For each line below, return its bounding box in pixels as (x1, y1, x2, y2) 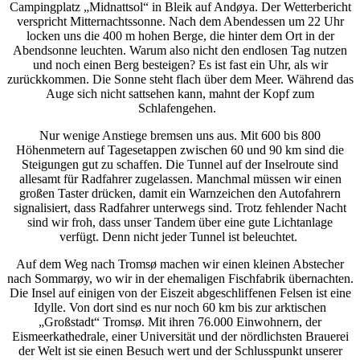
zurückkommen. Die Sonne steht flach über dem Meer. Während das (6, 72, 354, 87)
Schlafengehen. (137, 101, 219, 116)
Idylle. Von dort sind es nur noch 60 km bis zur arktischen (34, 301, 326, 315)
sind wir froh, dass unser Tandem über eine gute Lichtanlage (27, 215, 333, 230)
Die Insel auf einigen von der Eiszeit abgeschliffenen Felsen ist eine (9, 286, 351, 301)
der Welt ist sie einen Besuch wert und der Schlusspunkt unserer (18, 344, 342, 358)
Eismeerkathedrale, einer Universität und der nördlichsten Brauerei (11, 329, 349, 344)
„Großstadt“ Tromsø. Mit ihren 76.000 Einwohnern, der (39, 315, 321, 329)
